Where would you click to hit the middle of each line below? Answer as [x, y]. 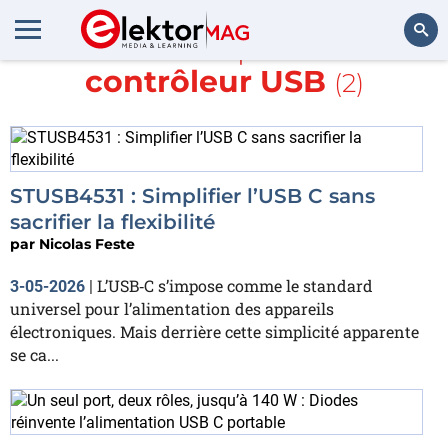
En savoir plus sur [224, 48]
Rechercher [393, 84]
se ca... [34, 354]
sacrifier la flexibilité [112, 222]
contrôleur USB [205, 81]
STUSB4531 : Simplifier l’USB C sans [192, 196]
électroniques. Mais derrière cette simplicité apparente [214, 331]
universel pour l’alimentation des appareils [172, 308]
